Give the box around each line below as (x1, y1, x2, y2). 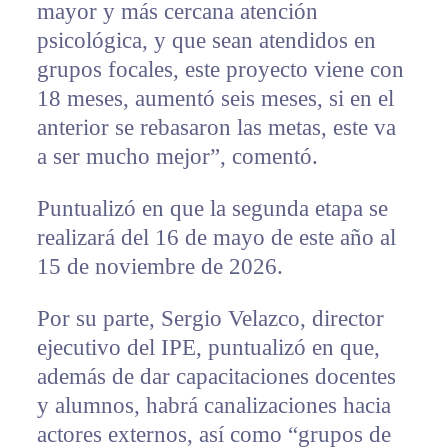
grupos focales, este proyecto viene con (36, 57, 404, 83)
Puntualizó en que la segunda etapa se (36, 196, 388, 222)
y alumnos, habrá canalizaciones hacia (36, 393, 391, 419)
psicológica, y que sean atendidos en (36, 28, 376, 54)
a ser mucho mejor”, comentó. (36, 144, 318, 170)
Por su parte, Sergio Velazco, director (36, 306, 384, 332)
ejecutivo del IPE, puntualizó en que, (36, 335, 380, 361)
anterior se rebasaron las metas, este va (36, 115, 396, 141)
